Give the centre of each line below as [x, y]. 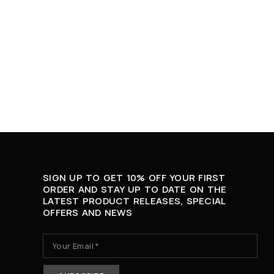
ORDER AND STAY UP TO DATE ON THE [135, 189]
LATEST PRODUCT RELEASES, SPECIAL [134, 201]
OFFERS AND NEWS [87, 213]
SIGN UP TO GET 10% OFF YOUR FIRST [134, 178]
